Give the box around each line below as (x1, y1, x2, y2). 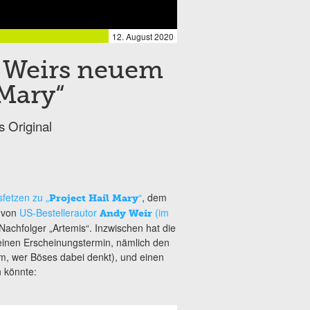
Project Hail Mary (48, 192, 138, 204)
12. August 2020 (112, 30, 174, 42)
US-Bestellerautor (19, 205, 100, 219)
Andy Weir (99, 207, 155, 219)
